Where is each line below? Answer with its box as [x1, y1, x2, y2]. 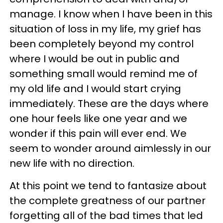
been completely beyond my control [9, 37, 194, 51]
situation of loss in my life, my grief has [9, 22, 201, 36]
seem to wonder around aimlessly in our [9, 141, 211, 155]
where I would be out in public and [9, 52, 180, 66]
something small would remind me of [9, 67, 198, 81]
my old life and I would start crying [9, 82, 181, 96]
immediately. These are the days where [9, 97, 209, 111]
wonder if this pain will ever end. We [9, 126, 187, 140]
